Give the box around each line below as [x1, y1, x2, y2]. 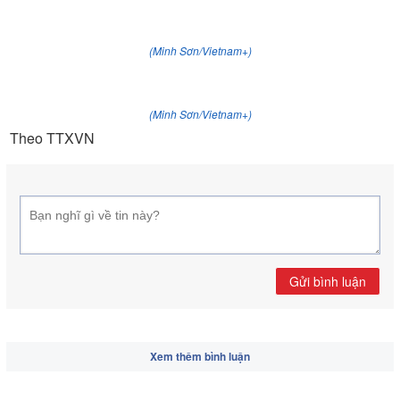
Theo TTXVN [6, 128, 95, 148]
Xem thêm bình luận [150, 348, 250, 364]
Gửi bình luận [289, 272, 366, 290]
